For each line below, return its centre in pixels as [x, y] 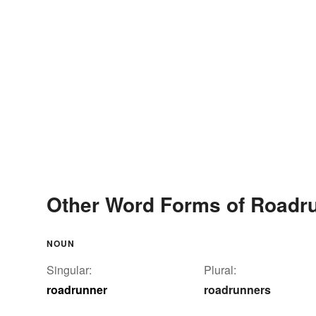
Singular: [69, 270]
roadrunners [237, 290]
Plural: [220, 270]
